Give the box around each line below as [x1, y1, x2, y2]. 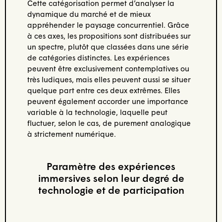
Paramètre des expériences [47, 160, 175, 172]
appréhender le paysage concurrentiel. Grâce [27, 20, 189, 29]
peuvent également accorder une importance [27, 96, 188, 106]
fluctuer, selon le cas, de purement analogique [27, 118, 191, 127]
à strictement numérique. [27, 129, 116, 138]
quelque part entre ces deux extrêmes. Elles [27, 85, 180, 95]
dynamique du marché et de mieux [27, 9, 151, 18]
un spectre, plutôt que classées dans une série [27, 42, 189, 51]
